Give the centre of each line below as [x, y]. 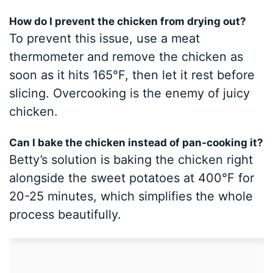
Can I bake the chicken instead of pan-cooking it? [136, 143]
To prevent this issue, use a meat [105, 39]
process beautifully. [66, 215]
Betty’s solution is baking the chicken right [131, 160]
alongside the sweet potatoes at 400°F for [132, 178]
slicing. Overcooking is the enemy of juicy [130, 94]
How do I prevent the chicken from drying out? [128, 22]
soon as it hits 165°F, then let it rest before [132, 75]
